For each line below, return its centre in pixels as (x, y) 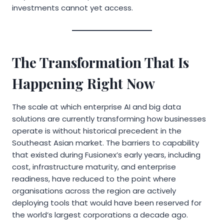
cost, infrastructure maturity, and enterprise (94, 166)
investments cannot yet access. (72, 7)
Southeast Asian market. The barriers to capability (105, 142)
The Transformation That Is (100, 62)
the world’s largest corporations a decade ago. (100, 214)
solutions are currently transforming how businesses (109, 118)
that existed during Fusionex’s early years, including (106, 154)
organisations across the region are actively (94, 190)
